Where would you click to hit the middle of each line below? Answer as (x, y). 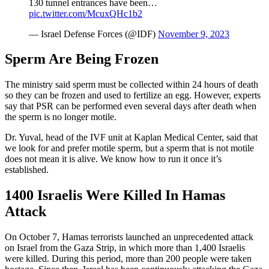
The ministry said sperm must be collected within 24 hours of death (131, 85)
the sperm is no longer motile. (61, 117)
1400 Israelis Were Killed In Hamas (115, 195)
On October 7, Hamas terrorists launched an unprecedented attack (129, 237)
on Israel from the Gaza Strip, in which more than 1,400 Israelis (125, 248)
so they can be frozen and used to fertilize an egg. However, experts (133, 95)
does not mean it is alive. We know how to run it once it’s (113, 159)
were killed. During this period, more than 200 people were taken (128, 259)
